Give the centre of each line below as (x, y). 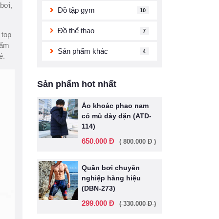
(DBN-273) (99, 188)
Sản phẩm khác (83, 51)
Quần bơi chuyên (111, 168)
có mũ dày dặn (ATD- (117, 116)
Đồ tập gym (76, 10)
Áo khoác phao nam (115, 106)
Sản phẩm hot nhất (77, 84)
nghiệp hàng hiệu (111, 178)
